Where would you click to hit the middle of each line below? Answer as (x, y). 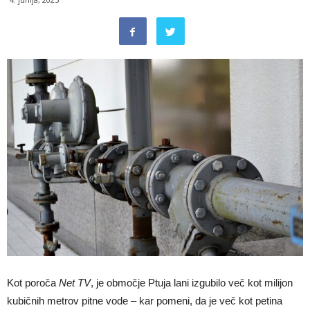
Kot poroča (33, 283)
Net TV (75, 283)
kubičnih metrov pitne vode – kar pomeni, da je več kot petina (145, 301)
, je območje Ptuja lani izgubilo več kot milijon (192, 283)
